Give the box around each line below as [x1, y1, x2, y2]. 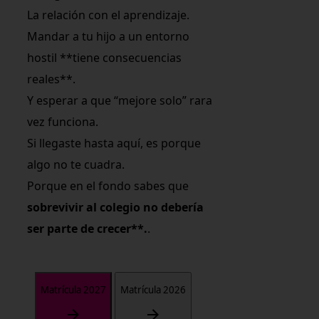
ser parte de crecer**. [27, 220, 148, 236]
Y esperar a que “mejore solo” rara [27, 92, 213, 108]
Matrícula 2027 [41, 283, 107, 297]
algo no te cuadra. [27, 156, 125, 172]
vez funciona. [27, 113, 99, 130]
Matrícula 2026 [120, 283, 187, 297]
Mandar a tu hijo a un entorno [27, 28, 190, 44]
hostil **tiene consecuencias [27, 49, 182, 66]
